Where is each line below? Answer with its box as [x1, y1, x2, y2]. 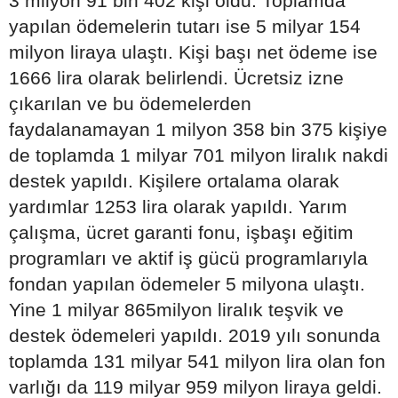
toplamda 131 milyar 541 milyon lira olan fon [9, 351, 386, 371]
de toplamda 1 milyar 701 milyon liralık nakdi [9, 145, 388, 165]
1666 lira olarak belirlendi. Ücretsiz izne [9, 68, 344, 88]
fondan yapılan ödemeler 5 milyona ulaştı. [9, 274, 365, 294]
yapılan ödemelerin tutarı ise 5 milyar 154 [9, 16, 361, 36]
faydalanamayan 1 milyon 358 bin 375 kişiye [9, 119, 387, 139]
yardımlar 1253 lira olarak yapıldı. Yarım [9, 196, 347, 217]
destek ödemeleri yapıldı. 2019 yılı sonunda [9, 325, 380, 346]
